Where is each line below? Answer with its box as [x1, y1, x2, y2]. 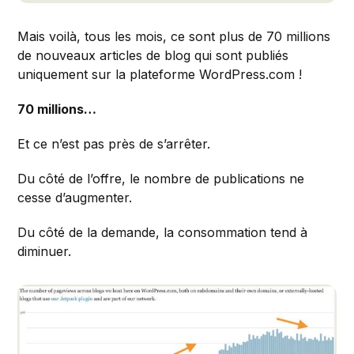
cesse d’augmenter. [17, 189, 133, 205]
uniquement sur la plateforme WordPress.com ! [17, 66, 303, 82]
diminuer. [17, 243, 72, 259]
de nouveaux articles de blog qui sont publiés [17, 47, 289, 63]
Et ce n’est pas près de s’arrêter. [17, 135, 211, 152]
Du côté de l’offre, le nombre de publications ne [17, 170, 305, 186]
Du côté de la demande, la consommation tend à [17, 224, 308, 240]
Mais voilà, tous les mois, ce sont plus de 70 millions [17, 28, 331, 44]
